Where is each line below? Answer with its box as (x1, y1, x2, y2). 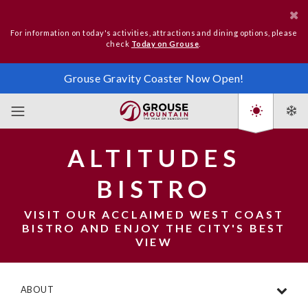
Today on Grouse (131, 39, 199, 48)
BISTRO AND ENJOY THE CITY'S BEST (22, 221, 286, 235)
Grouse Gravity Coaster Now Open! (64, 71, 244, 85)
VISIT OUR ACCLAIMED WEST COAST (23, 208, 284, 221)
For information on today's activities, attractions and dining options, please (10, 28, 298, 37)
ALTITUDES (67, 143, 241, 173)
